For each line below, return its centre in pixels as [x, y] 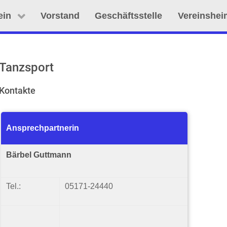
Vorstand [60, 16]
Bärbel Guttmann [39, 155]
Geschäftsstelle [129, 16]
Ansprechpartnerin [43, 128]
